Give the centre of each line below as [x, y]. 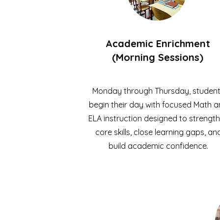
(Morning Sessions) [158, 57]
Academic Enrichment [158, 44]
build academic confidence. [158, 146]
